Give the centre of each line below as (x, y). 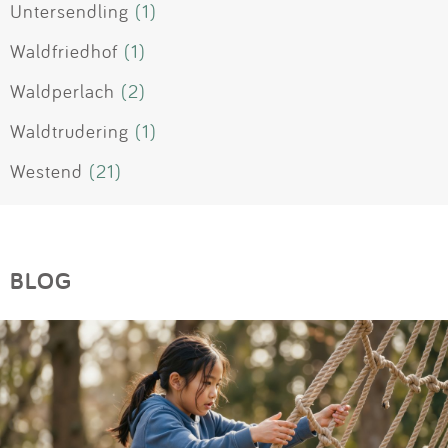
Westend (46, 171)
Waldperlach (62, 91)
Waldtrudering (69, 131)
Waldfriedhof (64, 51)
